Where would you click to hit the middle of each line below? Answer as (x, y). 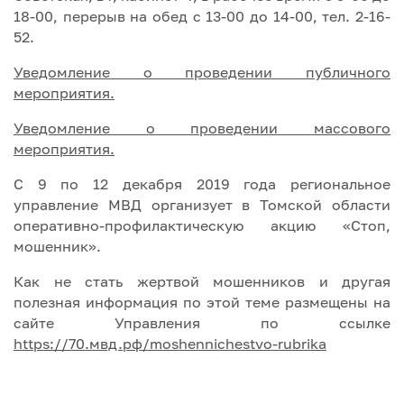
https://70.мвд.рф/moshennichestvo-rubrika (170, 343)
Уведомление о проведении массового (202, 128)
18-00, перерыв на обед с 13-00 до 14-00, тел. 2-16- (202, 16)
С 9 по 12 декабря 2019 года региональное (202, 184)
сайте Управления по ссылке (202, 322)
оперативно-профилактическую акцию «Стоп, (202, 225)
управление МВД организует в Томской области (202, 204)
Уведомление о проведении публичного (202, 72)
